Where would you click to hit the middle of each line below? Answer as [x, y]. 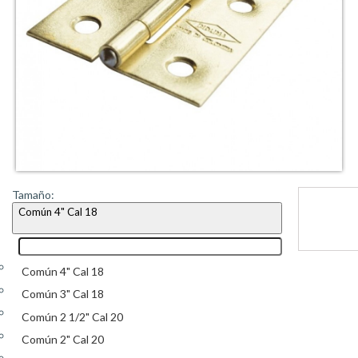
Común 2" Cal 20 [63, 340]
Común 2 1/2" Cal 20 [72, 316]
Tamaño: [33, 195]
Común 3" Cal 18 [63, 294]
